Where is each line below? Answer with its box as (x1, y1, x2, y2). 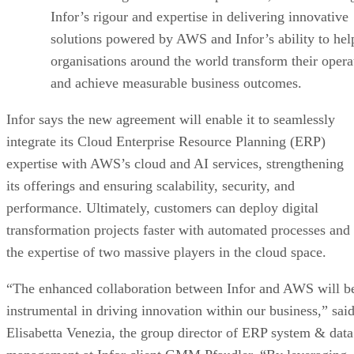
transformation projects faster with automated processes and (6, 221, 350, 238)
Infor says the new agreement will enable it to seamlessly (6, 111, 335, 127)
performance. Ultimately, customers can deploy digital (6, 199, 318, 216)
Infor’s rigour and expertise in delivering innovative (51, 8, 348, 24)
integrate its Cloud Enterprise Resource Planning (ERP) (6, 133, 326, 149)
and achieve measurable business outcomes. (51, 74, 302, 91)
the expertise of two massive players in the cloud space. (6, 243, 326, 260)
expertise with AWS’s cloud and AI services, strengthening (6, 155, 344, 171)
